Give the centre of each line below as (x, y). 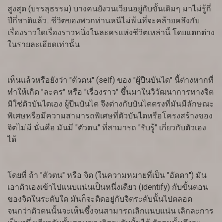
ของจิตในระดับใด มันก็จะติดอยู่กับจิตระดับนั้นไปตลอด (100, 199)
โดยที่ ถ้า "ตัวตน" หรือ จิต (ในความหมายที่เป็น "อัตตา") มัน (107, 175)
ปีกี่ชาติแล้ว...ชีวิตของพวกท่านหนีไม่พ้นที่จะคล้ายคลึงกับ (104, 21)
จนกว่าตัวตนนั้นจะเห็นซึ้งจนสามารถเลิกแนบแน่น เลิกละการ (111, 211)
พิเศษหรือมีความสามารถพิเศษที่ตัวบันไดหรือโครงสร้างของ (110, 116)
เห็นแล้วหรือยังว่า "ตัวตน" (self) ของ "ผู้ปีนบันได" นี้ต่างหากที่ (111, 80)
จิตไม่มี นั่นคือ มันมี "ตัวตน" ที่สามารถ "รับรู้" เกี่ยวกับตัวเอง (107, 128)
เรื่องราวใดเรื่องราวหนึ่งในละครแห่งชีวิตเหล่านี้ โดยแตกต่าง (111, 33)
